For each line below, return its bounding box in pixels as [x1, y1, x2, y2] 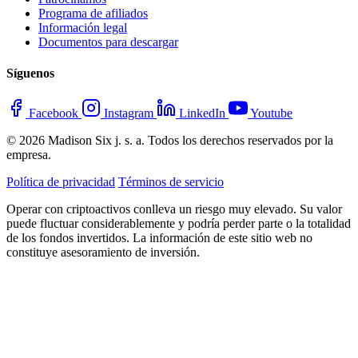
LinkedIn [179, 105, 225, 120]
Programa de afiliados [38, 6, 148, 20]
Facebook [29, 105, 78, 120]
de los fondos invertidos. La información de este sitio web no [6, 230, 312, 245]
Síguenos [6, 66, 54, 81]
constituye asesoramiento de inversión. [6, 245, 200, 259]
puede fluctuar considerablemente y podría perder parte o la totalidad [6, 216, 351, 230]
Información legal [38, 21, 127, 34]
